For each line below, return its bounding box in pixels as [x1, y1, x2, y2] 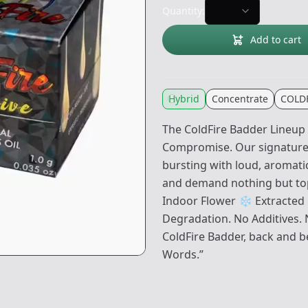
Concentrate [212, 92, 268, 105]
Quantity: [162, 4, 205, 17]
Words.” [162, 247, 203, 262]
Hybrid [168, 92, 199, 105]
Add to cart [250, 33, 301, 46]
